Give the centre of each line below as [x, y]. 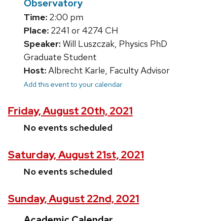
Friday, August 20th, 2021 [70, 111]
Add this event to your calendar [73, 84]
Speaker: [42, 44]
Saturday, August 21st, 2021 [76, 154]
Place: [36, 31]
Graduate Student [60, 57]
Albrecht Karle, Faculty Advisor [108, 71]
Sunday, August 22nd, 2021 [74, 198]
